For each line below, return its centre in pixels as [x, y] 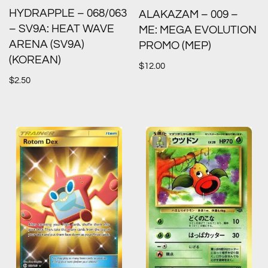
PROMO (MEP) [175, 45]
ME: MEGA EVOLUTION [198, 30]
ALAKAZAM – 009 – [189, 14]
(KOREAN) [35, 60]
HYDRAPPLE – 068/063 [68, 14]
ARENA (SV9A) [47, 45]
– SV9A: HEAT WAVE [62, 29]
